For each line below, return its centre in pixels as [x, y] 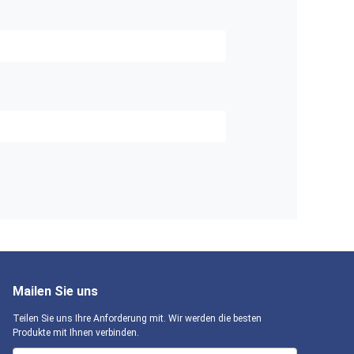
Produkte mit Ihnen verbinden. [76, 333]
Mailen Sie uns [55, 291]
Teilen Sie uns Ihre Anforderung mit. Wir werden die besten [137, 318]
